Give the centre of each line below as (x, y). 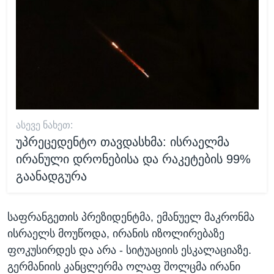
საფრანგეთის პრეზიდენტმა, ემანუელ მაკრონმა (131, 217)
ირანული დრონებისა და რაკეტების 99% (133, 159)
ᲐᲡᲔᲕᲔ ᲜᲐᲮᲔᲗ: (44, 125)
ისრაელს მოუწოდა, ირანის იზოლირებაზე (116, 234)
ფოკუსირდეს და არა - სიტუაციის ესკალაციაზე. (129, 250)
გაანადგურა (51, 176)
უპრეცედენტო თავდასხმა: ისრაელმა (122, 142)
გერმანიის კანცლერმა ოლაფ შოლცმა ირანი (124, 267)
